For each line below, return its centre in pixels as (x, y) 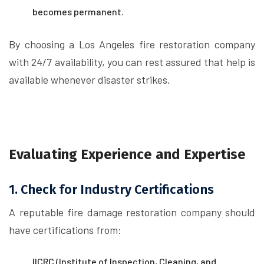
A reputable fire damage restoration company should (132, 212)
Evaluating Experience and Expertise (127, 154)
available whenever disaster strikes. (90, 80)
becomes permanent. (78, 11)
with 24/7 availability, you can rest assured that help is (132, 62)
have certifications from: (65, 230)
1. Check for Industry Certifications (111, 190)
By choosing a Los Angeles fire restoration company (132, 44)
